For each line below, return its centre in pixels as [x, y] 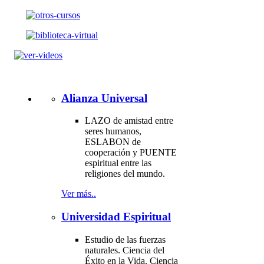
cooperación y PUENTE [131, 153]
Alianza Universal [104, 98]
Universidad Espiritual [116, 217]
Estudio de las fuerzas [125, 239]
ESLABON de [113, 142]
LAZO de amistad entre [129, 121]
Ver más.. [79, 194]
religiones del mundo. [125, 174]
